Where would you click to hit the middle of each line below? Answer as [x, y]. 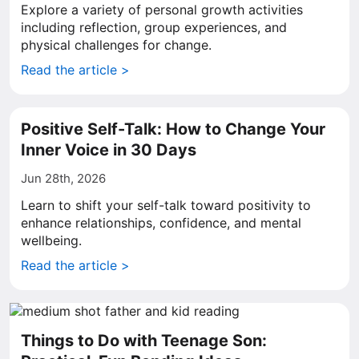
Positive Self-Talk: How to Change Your [173, 129]
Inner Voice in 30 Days [109, 150]
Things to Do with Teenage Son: [144, 341]
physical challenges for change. [116, 45]
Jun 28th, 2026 [63, 178]
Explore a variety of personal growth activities [162, 10]
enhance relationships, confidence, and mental [161, 223]
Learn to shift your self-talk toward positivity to [166, 205]
